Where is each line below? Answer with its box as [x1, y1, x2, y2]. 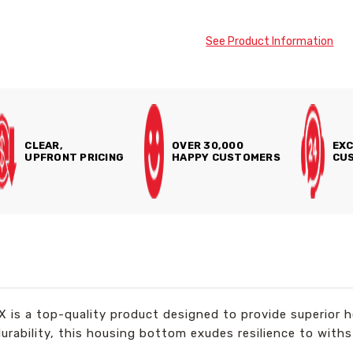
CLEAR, [24, 139, 63, 151]
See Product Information [206, 35, 334, 48]
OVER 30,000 [172, 139, 243, 151]
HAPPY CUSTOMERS [172, 151, 281, 163]
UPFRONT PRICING [24, 151, 124, 163]
